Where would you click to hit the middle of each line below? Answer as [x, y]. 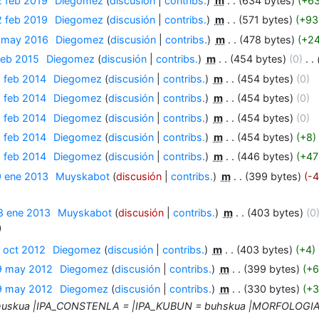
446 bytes [265, 157]
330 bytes [271, 288]
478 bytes [267, 39]
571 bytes [265, 20]
